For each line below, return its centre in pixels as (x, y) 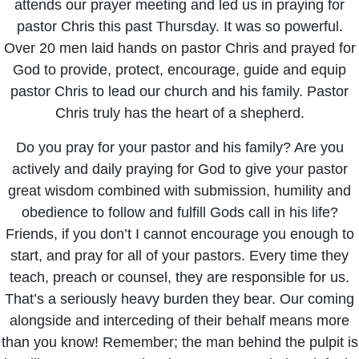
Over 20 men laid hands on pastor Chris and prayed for (179, 48)
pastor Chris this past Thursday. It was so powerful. (179, 26)
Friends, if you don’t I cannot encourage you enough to (179, 234)
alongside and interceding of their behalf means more (179, 321)
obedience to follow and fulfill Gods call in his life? (179, 212)
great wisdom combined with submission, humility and (179, 191)
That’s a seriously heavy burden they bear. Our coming (179, 299)
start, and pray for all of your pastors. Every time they (179, 256)
